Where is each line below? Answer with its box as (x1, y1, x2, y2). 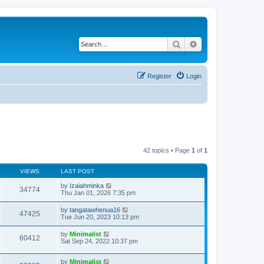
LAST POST (61, 168, 94, 174)
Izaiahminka (70, 182, 104, 189)
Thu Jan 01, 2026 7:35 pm (61, 189, 136, 196)
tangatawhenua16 (70, 206, 120, 213)
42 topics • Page (143, 147, 192, 154)
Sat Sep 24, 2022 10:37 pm (61, 237, 138, 245)
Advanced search (198, 38, 260, 49)
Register (147, 72, 171, 80)
